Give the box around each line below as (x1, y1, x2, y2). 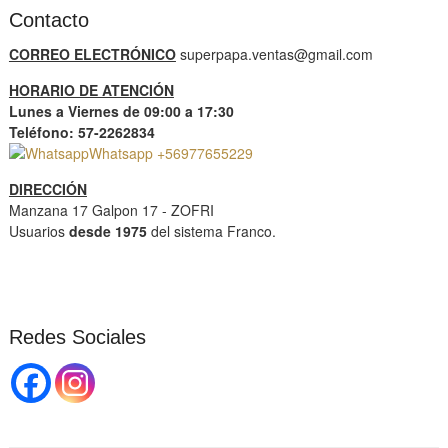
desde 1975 (68, 221, 147, 242)
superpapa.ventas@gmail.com (175, 44, 373, 65)
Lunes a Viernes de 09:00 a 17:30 (8, 101, 234, 122)
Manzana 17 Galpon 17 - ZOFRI (8, 200, 214, 221)
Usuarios (8, 221, 69, 242)
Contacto (8, 9, 89, 32)
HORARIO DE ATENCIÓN (8, 80, 174, 101)
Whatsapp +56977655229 (88, 143, 253, 164)
